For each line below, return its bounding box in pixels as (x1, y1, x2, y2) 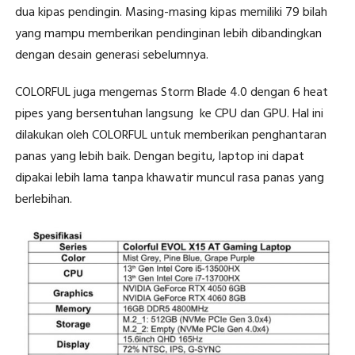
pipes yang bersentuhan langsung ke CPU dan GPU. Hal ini (14, 103, 323, 124)
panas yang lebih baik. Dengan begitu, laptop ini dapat (14, 146, 304, 167)
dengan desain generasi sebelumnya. (14, 44, 208, 66)
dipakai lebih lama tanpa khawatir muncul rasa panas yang (14, 167, 324, 189)
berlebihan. (14, 189, 72, 210)
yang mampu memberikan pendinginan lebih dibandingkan (14, 23, 322, 44)
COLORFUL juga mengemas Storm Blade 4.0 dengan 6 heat (14, 82, 328, 103)
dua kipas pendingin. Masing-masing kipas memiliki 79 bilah (14, 2, 327, 23)
